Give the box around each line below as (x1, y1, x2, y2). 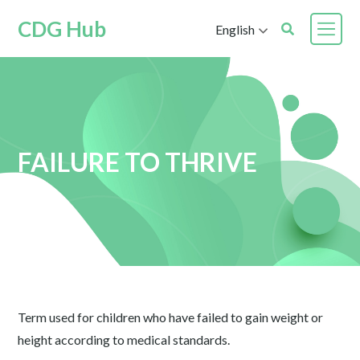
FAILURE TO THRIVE (18, 145, 258, 178)
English (215, 21, 255, 37)
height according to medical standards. (18, 332, 231, 347)
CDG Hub (18, 16, 107, 42)
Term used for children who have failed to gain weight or (18, 309, 324, 325)
